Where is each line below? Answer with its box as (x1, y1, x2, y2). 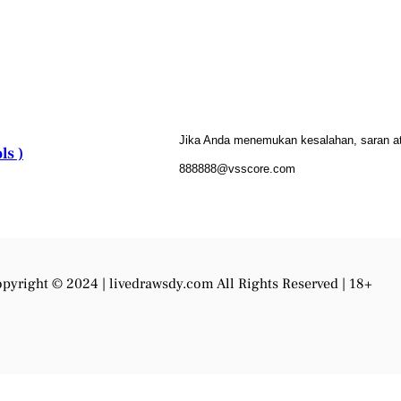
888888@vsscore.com (179, 161, 295, 175)
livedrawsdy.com (109, 275, 214, 294)
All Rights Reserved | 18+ (214, 275, 372, 294)
